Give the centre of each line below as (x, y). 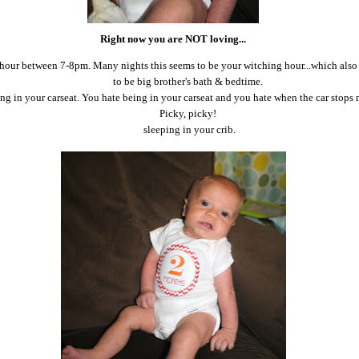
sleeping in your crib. (189, 130)
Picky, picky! (189, 114)
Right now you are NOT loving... (173, 39)
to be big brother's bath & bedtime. (189, 82)
